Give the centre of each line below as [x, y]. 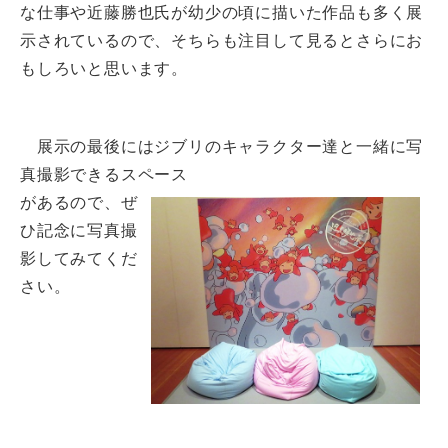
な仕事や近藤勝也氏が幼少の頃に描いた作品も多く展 [222, 12]
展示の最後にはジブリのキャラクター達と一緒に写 [222, 146]
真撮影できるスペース [104, 174]
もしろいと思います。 [104, 68]
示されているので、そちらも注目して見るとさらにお [222, 40]
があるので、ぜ [79, 202]
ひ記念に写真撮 [79, 230]
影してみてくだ [79, 258]
